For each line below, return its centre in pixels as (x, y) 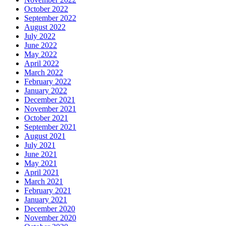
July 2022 (40, 36)
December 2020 (50, 209)
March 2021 (44, 182)
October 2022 (46, 9)
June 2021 (41, 154)
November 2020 (50, 218)
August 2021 (45, 136)
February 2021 (48, 191)
